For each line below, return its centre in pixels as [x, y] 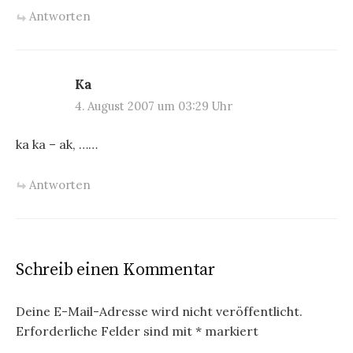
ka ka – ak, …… [57, 145]
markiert [230, 331]
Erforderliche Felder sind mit [106, 331]
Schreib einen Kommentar [116, 269]
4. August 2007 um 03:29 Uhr [154, 106]
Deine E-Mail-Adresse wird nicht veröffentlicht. [159, 311]
